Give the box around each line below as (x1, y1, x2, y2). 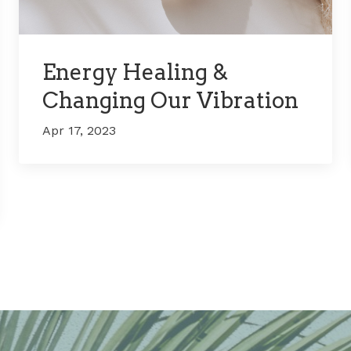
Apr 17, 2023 (42, 123, 116, 139)
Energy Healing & (42, 59, 228, 86)
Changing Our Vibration (42, 87, 299, 114)
